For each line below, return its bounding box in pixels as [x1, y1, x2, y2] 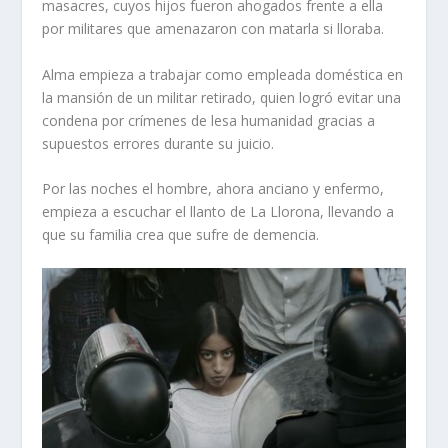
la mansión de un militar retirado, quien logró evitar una [42, 87, 402, 107]
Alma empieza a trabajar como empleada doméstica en [42, 64, 404, 84]
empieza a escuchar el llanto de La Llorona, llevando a [42, 202, 395, 222]
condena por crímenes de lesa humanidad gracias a [42, 110, 376, 130]
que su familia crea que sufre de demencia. [42, 225, 320, 245]
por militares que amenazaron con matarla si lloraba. [42, 19, 385, 39]
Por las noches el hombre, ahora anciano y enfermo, [42, 179, 385, 199]
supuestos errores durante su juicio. [42, 133, 275, 153]
